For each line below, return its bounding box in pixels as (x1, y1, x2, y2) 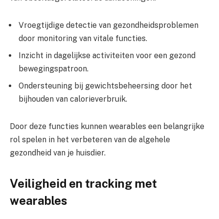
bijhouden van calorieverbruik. (19, 94, 127, 104)
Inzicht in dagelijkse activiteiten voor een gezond (19, 51, 196, 61)
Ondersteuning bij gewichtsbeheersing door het (19, 81, 192, 91)
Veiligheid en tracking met (10, 176, 157, 190)
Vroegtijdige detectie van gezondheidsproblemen (19, 21, 198, 30)
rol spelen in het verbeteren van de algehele (10, 134, 170, 144)
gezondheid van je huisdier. (10, 148, 106, 157)
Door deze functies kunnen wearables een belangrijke (10, 121, 204, 131)
